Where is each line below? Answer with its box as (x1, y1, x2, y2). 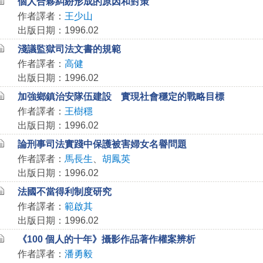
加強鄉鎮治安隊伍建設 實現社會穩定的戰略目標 (17, 92, 224, 102)
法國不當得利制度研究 (17, 187, 112, 197)
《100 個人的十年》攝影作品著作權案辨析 (17, 234, 195, 244)
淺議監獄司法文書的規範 (17, 44, 121, 54)
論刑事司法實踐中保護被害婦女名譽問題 (17, 139, 187, 149)
